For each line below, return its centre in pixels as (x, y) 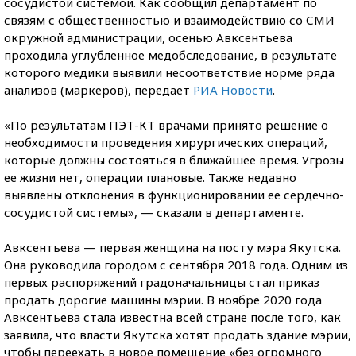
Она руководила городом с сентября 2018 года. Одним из (176, 265)
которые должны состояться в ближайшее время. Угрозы (174, 160)
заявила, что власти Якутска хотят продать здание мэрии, (178, 335)
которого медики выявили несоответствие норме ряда (169, 72)
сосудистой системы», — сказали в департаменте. (154, 212)
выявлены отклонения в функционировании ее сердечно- (174, 195)
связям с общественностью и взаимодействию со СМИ (169, 20)
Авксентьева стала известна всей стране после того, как (172, 317)
